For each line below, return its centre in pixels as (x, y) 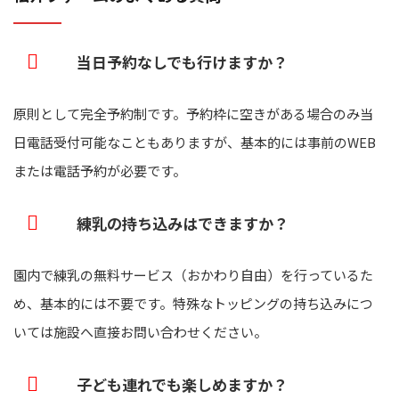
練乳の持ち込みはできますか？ (182, 224)
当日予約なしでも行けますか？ (182, 62)
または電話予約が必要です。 (100, 171)
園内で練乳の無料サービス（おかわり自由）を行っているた (193, 275)
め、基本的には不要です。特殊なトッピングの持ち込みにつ (193, 304)
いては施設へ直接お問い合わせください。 (140, 332)
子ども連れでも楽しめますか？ (182, 385)
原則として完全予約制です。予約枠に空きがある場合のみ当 (193, 114)
